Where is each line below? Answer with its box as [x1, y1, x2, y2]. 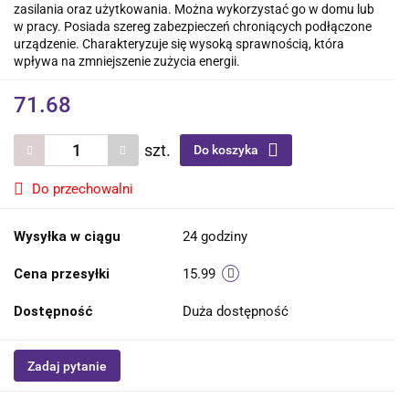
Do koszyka [194, 142, 261, 158]
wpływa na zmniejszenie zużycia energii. [14, 54, 240, 69]
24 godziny [183, 228, 247, 246]
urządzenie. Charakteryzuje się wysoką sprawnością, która [14, 37, 344, 52]
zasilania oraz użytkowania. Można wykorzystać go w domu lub [14, 2, 374, 17]
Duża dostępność [183, 303, 292, 320]
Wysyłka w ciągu [14, 228, 121, 246]
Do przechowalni [32, 181, 133, 198]
